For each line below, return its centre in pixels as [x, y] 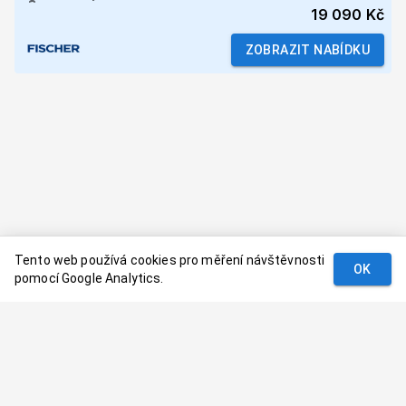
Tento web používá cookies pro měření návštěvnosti [170, 260]
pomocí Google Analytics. [89, 278]
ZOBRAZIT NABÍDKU [307, 50]
